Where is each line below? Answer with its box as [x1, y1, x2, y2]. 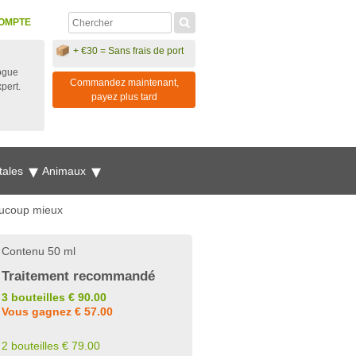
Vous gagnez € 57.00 [2, 305, 113, 318]
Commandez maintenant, [69, 77, 179, 88]
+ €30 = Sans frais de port [73, 45, 184, 56]
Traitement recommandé [2, 269, 155, 284]
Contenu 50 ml [2, 245, 75, 257]
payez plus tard [91, 91, 157, 103]
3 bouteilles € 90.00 [2, 291, 106, 304]
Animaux [42, 164, 89, 177]
